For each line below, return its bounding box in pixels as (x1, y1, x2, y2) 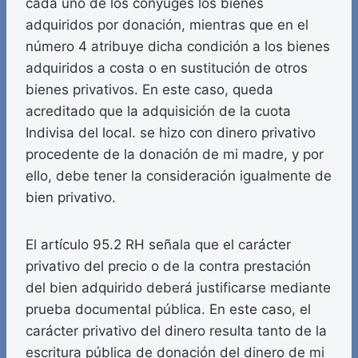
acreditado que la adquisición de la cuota (26, 103, 291, 120)
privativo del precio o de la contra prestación (26, 258, 311, 275)
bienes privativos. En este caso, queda (26, 82, 273, 98)
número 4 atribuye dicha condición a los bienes (26, 38, 330, 55)
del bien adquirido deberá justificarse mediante (26, 280, 331, 296)
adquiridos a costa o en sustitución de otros (26, 60, 308, 77)
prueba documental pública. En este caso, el (26, 301, 311, 318)
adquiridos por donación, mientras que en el (26, 17, 308, 34)
